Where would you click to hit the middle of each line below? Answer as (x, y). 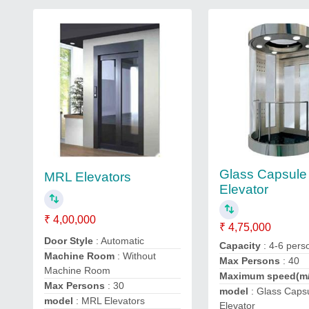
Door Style (70, 240)
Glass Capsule (263, 174)
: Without (137, 256)
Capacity (240, 246)
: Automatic (120, 240)
